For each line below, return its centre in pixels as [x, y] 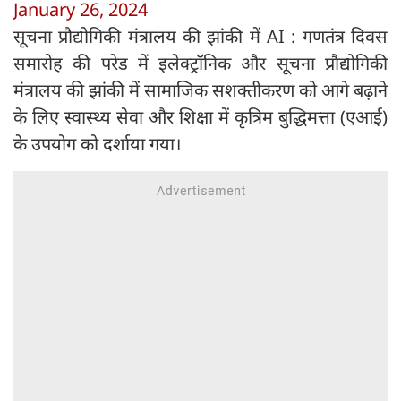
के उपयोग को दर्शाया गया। [98, 144]
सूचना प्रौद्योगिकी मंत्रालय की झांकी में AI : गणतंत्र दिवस [200, 37]
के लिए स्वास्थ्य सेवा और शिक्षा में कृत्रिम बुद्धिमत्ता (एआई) [200, 117]
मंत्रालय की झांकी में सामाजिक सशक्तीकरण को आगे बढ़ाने [200, 90]
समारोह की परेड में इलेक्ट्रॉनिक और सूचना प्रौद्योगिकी [200, 64]
